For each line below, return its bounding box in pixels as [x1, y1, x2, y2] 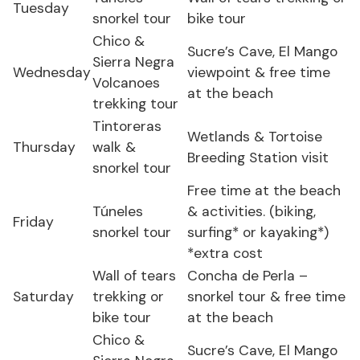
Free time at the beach [187, 182, 341, 200]
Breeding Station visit [187, 149, 329, 167]
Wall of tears [92, 267, 176, 285]
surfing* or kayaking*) [187, 223, 329, 242]
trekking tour [92, 95, 178, 113]
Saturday [13, 288, 74, 306]
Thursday [13, 138, 76, 157]
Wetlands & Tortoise [187, 128, 322, 146]
